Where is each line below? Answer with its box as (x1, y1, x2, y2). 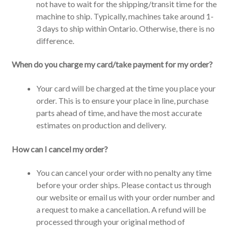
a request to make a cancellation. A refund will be (36, 204, 206, 215)
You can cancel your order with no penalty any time (36, 168, 212, 178)
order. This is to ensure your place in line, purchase (36, 95, 209, 105)
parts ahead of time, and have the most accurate (36, 107, 202, 118)
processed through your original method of (36, 217, 185, 227)
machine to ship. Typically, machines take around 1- (36, 11, 214, 21)
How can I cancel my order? (11, 144, 108, 154)
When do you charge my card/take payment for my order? (11, 59, 213, 70)
